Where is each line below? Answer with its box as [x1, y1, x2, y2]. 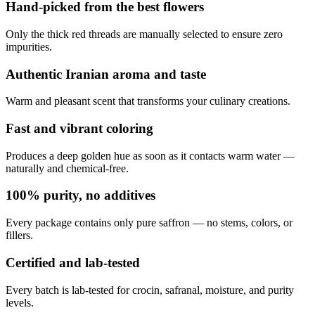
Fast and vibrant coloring [6, 120, 153, 136]
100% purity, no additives [6, 188, 155, 203]
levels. [6, 296, 34, 309]
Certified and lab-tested [6, 255, 140, 270]
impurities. [6, 40, 52, 53]
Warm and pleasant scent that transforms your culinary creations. [6, 95, 290, 108]
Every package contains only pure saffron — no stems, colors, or [6, 217, 292, 229]
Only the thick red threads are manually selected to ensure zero [6, 27, 283, 40]
